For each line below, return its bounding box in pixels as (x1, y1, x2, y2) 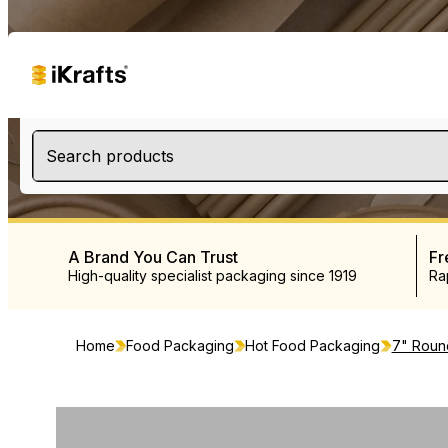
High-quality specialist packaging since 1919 (68, 267, 357, 284)
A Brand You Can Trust (68, 247, 238, 267)
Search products (46, 146, 174, 166)
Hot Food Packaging (245, 337, 381, 354)
